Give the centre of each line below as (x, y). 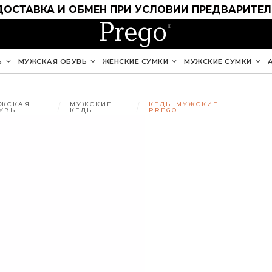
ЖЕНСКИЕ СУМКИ (135, 61)
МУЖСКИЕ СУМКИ (218, 61)
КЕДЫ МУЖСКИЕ (183, 104)
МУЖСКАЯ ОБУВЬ (53, 61)
